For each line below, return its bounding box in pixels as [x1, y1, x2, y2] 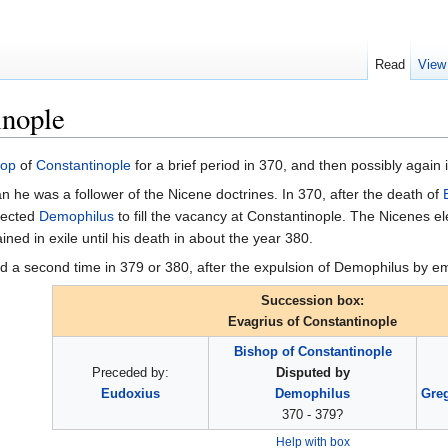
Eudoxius [101, 386, 160, 402]
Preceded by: [92, 365, 169, 381]
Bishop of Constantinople [233, 344, 392, 360]
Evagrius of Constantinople [228, 314, 397, 330]
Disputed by [275, 365, 350, 381]
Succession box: [261, 293, 364, 309]
